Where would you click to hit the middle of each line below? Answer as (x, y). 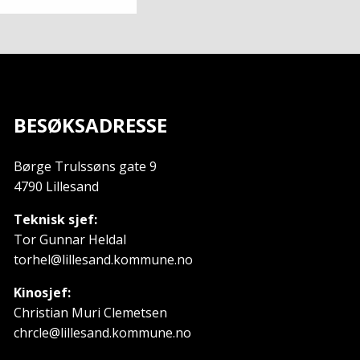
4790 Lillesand (56, 186)
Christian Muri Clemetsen (90, 312)
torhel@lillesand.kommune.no (103, 259)
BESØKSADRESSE (90, 125)
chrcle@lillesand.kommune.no (102, 332)
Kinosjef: (42, 292)
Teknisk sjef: (55, 219)
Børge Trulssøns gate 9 (85, 166)
